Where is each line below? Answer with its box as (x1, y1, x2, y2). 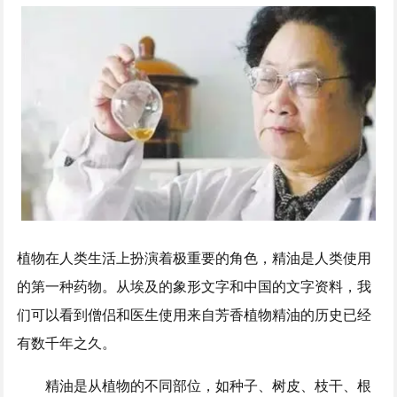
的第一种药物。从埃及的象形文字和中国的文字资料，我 (17, 276, 372, 297)
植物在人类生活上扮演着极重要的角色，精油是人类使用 (17, 247, 372, 269)
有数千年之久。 (17, 332, 117, 354)
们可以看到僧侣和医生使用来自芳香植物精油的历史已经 (17, 304, 372, 325)
